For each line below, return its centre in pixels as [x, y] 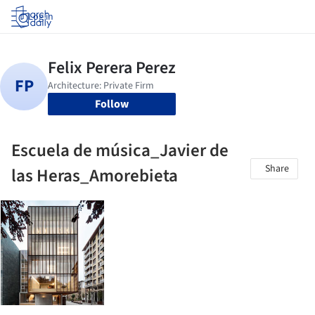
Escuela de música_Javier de [120, 150]
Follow [112, 104]
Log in [41, 17]
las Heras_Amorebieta [95, 176]
